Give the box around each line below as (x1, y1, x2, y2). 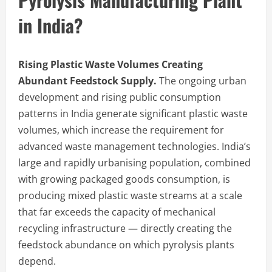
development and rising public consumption (18, 90, 221, 104)
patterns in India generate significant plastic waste (18, 106, 248, 120)
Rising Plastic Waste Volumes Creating (18, 57, 203, 71)
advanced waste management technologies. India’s (18, 139, 251, 153)
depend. (18, 254, 56, 268)
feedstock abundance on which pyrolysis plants (18, 237, 234, 251)
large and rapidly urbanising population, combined (18, 155, 251, 169)
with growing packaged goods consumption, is (18, 172, 230, 186)
